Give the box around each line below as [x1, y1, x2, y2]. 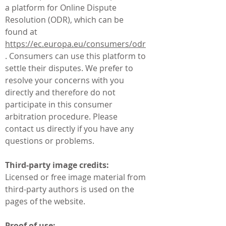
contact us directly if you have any [5, 123, 134, 134]
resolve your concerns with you [5, 75, 124, 86]
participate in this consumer [5, 99, 112, 110]
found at [5, 26, 39, 37]
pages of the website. [5, 196, 85, 207]
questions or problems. [5, 135, 94, 146]
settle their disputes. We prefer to [5, 63, 133, 74]
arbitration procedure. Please [5, 111, 118, 122]
